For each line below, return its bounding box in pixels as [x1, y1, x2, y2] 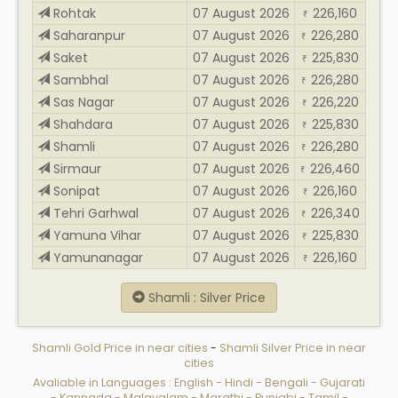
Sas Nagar [50, 92, 115, 111]
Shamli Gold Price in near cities [32, 339, 211, 355]
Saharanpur [50, 26, 125, 44]
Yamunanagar [50, 248, 143, 267]
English [174, 374, 213, 390]
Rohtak [50, 4, 96, 22]
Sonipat [50, 181, 100, 200]
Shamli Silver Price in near [219, 339, 366, 355]
